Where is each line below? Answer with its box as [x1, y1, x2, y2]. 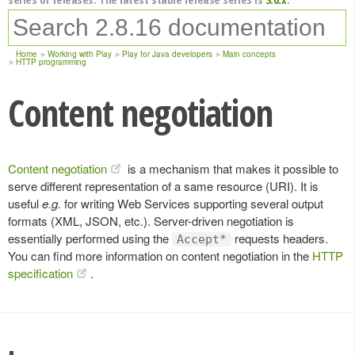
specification [8, 265, 73, 281]
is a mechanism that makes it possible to [124, 160, 338, 177]
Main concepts [223, 48, 276, 59]
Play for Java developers [122, 48, 212, 59]
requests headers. [231, 230, 328, 246]
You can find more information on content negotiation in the [8, 247, 312, 264]
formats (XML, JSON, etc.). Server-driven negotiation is [8, 212, 294, 229]
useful [8, 195, 42, 212]
